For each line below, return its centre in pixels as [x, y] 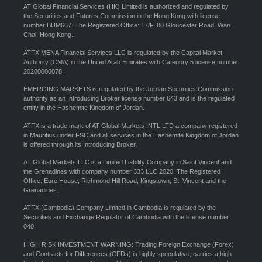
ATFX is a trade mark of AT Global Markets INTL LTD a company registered [130, 125]
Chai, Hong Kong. [48, 35]
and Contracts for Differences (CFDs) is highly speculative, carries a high [127, 254]
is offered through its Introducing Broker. [80, 144]
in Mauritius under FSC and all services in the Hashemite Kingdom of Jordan [131, 135]
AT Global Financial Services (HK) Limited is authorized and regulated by [126, 7]
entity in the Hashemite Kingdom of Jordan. [84, 108]
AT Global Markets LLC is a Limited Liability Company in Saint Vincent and [127, 162]
